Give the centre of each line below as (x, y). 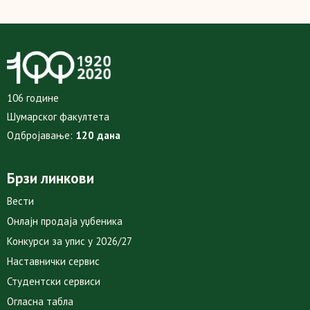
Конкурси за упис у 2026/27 (70, 241)
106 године (33, 98)
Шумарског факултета (58, 117)
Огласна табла (40, 302)
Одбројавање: (41, 136)
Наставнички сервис (53, 262)
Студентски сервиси (54, 282)
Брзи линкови (51, 179)
